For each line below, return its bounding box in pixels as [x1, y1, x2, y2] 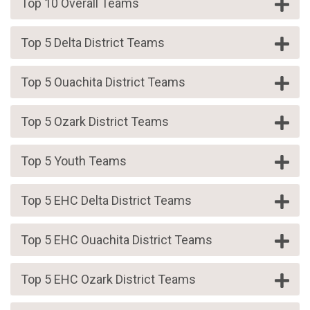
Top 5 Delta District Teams [21, 35, 165, 50]
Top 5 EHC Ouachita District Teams [21, 232, 212, 247]
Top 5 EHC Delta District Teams [21, 192, 192, 208]
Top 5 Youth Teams [21, 153, 127, 168]
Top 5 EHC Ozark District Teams [21, 271, 196, 286]
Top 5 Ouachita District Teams [21, 74, 185, 89]
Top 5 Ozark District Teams [21, 113, 169, 129]
